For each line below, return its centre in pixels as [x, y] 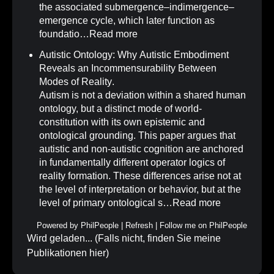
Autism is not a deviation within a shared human [143, 95]
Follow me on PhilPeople [203, 226]
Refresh [139, 226]
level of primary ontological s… [106, 203]
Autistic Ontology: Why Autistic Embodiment [134, 55]
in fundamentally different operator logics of [132, 163]
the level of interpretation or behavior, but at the [140, 190]
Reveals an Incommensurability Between [128, 68]
